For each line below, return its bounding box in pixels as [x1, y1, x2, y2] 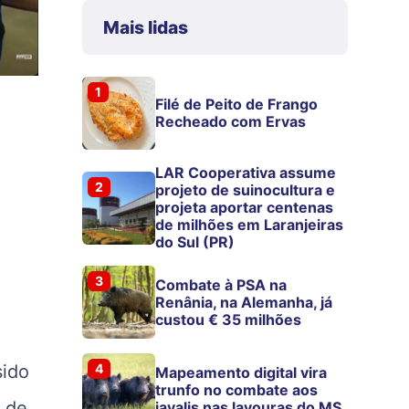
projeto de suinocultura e [155, 181, 336, 200]
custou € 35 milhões [155, 309, 302, 329]
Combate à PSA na [155, 275, 288, 294]
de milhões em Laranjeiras [155, 215, 344, 235]
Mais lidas [102, 16, 188, 39]
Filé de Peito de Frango [155, 95, 319, 114]
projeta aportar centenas [155, 198, 334, 217]
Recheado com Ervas [155, 112, 307, 131]
